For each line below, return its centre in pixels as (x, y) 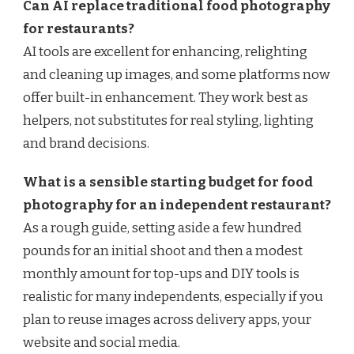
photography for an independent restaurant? (177, 205)
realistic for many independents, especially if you (173, 296)
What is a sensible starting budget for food (168, 182)
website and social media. (102, 342)
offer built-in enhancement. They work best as (166, 97)
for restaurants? (79, 28)
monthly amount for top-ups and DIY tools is (161, 273)
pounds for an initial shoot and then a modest (163, 250)
